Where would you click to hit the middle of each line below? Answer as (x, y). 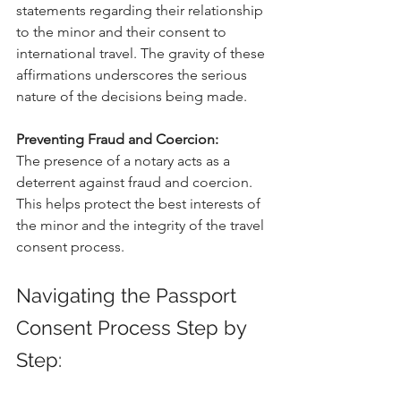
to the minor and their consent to (123, 32)
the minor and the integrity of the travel (142, 226)
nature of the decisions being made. (132, 97)
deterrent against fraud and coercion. (136, 183)
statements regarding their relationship (141, 11)
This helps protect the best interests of (140, 204)
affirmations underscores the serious (133, 75)
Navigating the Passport (129, 296)
